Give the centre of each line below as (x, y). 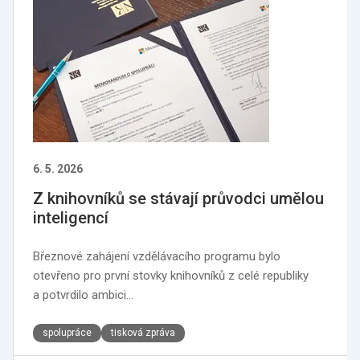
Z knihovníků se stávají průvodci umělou (178, 198)
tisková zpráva (143, 333)
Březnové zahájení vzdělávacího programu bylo (157, 256)
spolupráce (67, 333)
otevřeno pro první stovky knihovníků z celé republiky (171, 276)
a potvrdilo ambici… (83, 295)
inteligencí (71, 218)
